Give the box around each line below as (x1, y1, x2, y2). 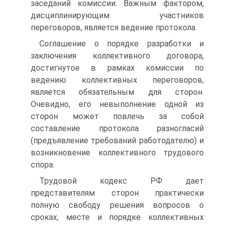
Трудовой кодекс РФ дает (39, 176, 204, 186)
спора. (31, 160, 54, 169)
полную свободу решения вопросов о (31, 200, 204, 210)
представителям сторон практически (31, 188, 204, 198)
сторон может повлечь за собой (31, 111, 204, 121)
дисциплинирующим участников (31, 11, 204, 20)
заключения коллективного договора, (31, 51, 204, 61)
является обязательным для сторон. (31, 87, 204, 97)
